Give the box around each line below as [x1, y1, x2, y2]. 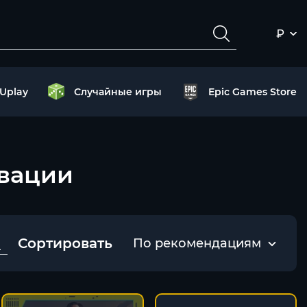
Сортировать [18, 235, 112, 251]
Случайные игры [74, 86, 162, 98]
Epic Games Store [208, 86, 297, 98]
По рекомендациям [133, 236, 261, 251]
